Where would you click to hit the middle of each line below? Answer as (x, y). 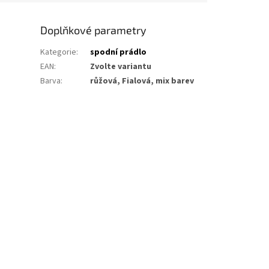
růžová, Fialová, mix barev (142, 81)
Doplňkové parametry (94, 30)
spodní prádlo (119, 52)
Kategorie (59, 52)
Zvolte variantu (121, 66)
